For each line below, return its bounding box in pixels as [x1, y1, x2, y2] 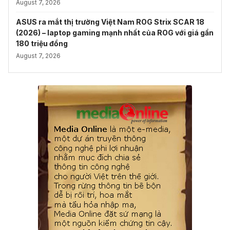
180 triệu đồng [16, 39, 68, 48]
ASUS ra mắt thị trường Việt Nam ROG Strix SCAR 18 [16, 17, 204, 27]
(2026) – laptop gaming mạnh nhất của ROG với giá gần [16, 28, 214, 37]
